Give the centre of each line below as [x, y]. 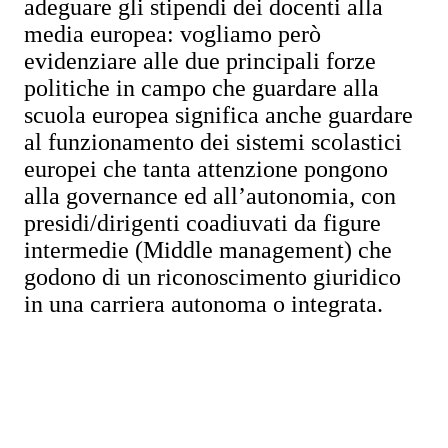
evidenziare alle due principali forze [200, 61]
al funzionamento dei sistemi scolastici [213, 142]
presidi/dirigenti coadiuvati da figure [202, 223]
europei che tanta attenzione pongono [206, 169]
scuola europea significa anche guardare [218, 115]
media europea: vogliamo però [172, 34]
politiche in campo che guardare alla [201, 88]
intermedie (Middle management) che [208, 250]
